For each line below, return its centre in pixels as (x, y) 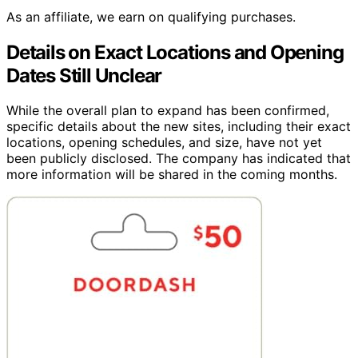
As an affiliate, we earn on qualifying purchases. (151, 16)
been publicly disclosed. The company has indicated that (179, 159)
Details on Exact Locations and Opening (175, 52)
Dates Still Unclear (84, 75)
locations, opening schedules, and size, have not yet (164, 143)
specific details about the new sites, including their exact (179, 127)
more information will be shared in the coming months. (172, 175)
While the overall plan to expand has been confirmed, (168, 111)
